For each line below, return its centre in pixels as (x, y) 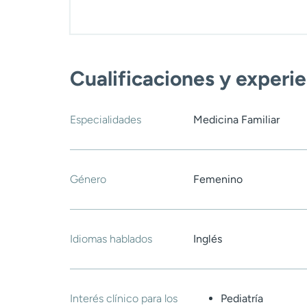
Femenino (218, 180)
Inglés (208, 239)
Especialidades (106, 120)
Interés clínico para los (124, 299)
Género (88, 180)
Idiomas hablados (111, 239)
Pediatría (242, 299)
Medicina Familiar (236, 120)
